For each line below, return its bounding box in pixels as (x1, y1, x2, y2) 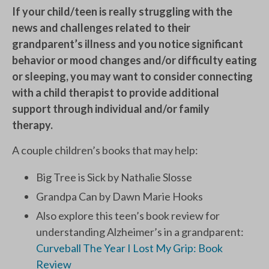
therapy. (12, 118, 56, 132)
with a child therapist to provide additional (12, 86, 219, 100)
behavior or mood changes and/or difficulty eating (12, 53, 257, 67)
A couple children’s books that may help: (12, 144, 200, 157)
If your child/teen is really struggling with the (12, 5, 232, 19)
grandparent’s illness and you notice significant (12, 37, 243, 51)
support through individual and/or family (12, 102, 210, 116)
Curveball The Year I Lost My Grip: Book (36, 241, 223, 255)
